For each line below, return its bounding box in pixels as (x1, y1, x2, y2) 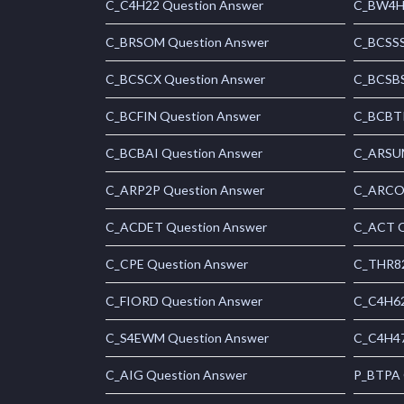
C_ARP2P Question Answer (106, 182, 264, 198)
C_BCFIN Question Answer (106, 108, 261, 124)
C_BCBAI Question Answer (106, 145, 262, 161)
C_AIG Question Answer (106, 367, 247, 383)
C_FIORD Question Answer (106, 293, 262, 309)
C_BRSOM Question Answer (106, 34, 269, 50)
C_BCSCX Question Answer (106, 71, 265, 87)
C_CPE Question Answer (106, 256, 248, 272)
